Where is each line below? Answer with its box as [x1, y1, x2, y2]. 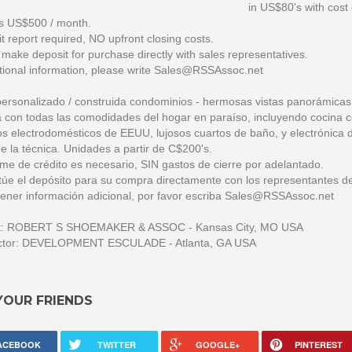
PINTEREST [294, 339, 343, 350]
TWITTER [97, 339, 137, 350]
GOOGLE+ [196, 339, 240, 350]
